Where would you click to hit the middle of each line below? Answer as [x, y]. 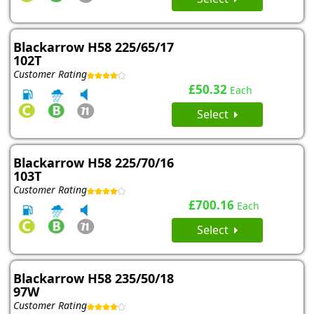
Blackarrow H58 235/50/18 [94, 279]
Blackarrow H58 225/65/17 [94, 47]
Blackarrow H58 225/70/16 [94, 163]
